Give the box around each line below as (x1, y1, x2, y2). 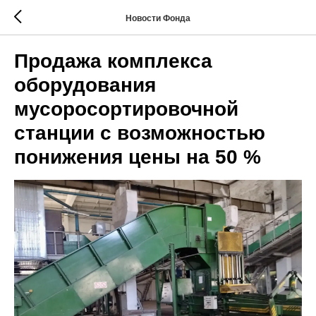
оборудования (14, 74, 156, 96)
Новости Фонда (126, 13, 190, 23)
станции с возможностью (14, 122, 265, 144)
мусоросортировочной (14, 98, 238, 120)
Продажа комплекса (14, 50, 212, 72)
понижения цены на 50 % (14, 146, 261, 168)
